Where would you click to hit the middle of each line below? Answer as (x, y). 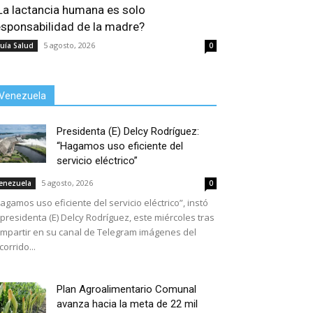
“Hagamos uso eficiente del (120, 146)
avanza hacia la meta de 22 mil (127, 304)
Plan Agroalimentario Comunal (126, 289)
